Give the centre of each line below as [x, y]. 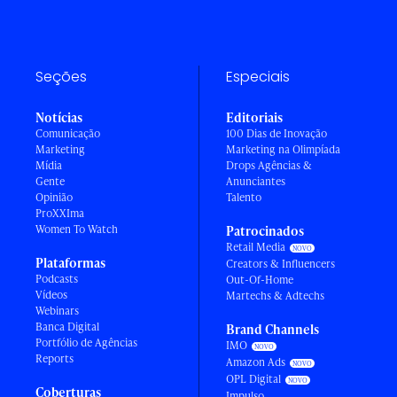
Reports [54, 358]
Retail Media [256, 246]
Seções [61, 76]
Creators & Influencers [280, 263]
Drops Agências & [269, 165]
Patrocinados [265, 230]
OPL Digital [253, 378]
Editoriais [254, 117]
